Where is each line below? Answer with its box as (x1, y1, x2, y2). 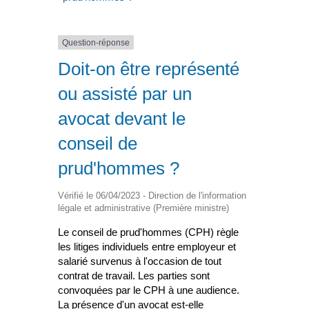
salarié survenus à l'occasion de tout (58, 255, 221, 268)
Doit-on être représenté (58, 59, 239, 80)
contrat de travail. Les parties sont (58, 270, 210, 282)
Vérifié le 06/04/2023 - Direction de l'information (58, 190, 246, 201)
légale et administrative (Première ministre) (58, 203, 229, 214)
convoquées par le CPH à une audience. (58, 284, 239, 297)
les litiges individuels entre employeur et (58, 241, 236, 253)
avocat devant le (58, 108, 186, 130)
